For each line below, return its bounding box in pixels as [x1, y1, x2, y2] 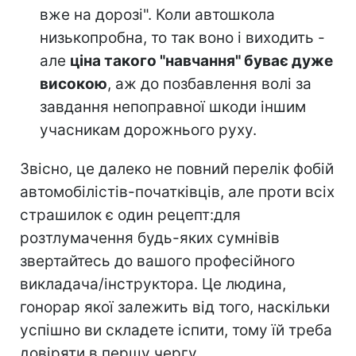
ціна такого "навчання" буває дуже [70, 52, 333, 71]
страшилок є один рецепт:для [20, 206, 241, 225]
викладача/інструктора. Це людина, [20, 275, 286, 294]
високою [40, 75, 107, 94]
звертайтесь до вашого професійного [20, 252, 295, 271]
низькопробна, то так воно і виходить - [40, 29, 325, 48]
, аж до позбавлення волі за [107, 75, 311, 94]
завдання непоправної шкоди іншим [40, 98, 306, 117]
